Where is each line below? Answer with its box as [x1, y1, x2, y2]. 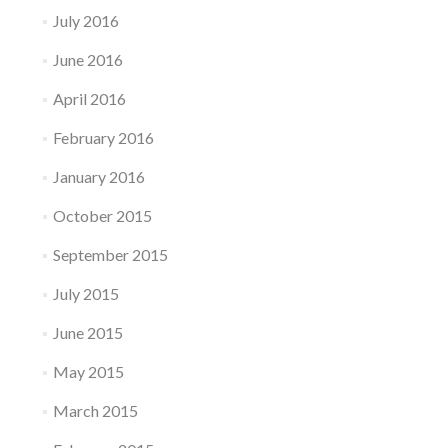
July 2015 [52, 284, 119, 303]
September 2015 [52, 245, 168, 264]
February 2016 [52, 128, 154, 147]
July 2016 [52, 11, 119, 30]
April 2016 [52, 89, 126, 108]
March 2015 [52, 401, 138, 420]
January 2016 [52, 167, 145, 186]
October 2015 [52, 206, 152, 225]
